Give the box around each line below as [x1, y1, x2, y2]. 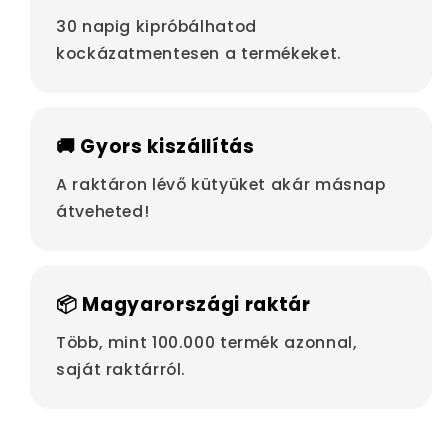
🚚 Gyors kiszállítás [56, 133, 255, 161]
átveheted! [56, 199, 150, 223]
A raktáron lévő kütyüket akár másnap [56, 172, 386, 196]
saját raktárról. [56, 357, 187, 381]
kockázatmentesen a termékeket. [56, 41, 342, 65]
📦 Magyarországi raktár [56, 291, 311, 319]
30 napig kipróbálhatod [56, 14, 257, 38]
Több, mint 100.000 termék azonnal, [56, 330, 358, 354]
